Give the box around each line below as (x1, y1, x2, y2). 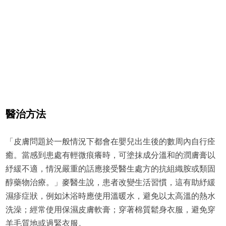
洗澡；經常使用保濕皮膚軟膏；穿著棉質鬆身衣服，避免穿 (5, 205, 215, 214)
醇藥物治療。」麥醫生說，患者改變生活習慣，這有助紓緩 (5, 178, 215, 187)
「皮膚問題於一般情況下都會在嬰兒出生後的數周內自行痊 (5, 137, 215, 146)
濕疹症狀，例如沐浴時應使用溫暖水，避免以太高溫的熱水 (5, 192, 215, 201)
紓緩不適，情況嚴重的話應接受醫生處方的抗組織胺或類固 (5, 164, 215, 174)
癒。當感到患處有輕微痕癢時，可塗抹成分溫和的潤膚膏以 (5, 151, 215, 160)
